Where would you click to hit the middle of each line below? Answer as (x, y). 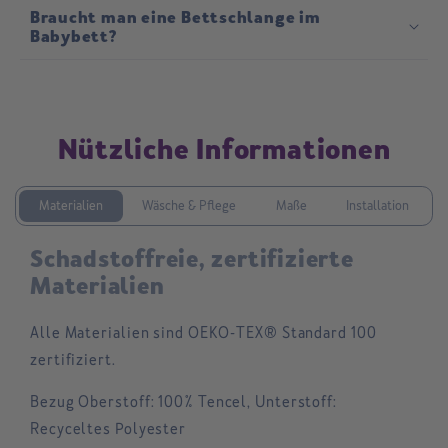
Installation (378, 205)
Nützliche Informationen (224, 149)
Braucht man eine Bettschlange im (175, 18)
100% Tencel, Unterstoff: (245, 401)
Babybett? (73, 37)
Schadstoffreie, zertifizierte (192, 259)
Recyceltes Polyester (108, 428)
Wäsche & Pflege (189, 205)
